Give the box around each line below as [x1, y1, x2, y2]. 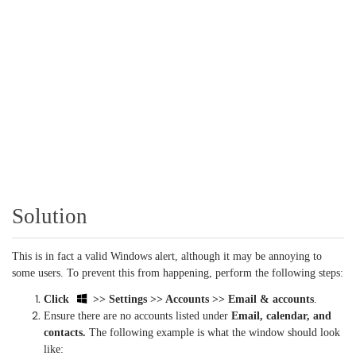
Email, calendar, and [231, 310, 331, 322]
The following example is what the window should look [86, 327, 340, 339]
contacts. [44, 327, 86, 339]
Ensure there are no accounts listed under [44, 310, 231, 322]
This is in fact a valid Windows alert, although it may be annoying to [12, 250, 322, 262]
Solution [12, 204, 87, 228]
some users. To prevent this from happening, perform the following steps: [12, 267, 343, 279]
